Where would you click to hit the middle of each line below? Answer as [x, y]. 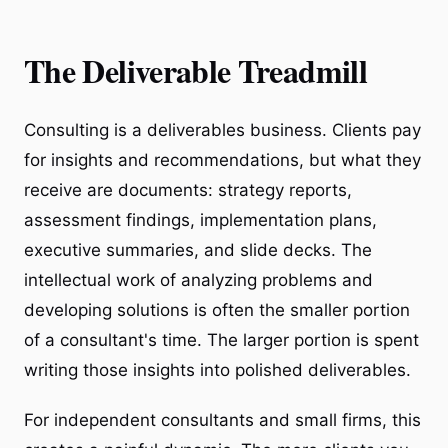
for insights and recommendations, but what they [222, 159]
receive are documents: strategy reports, [188, 189]
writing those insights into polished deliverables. [217, 369]
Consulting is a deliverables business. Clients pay [222, 129]
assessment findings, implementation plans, [200, 219]
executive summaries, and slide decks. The [198, 249]
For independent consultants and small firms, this [222, 419]
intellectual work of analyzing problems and [198, 279]
